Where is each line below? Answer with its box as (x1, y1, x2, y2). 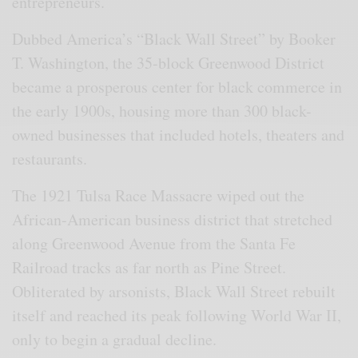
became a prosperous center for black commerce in (12, 75, 343, 97)
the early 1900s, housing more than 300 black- (12, 99, 312, 121)
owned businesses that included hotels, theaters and (12, 123, 345, 145)
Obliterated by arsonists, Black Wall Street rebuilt (12, 280, 336, 302)
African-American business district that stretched (12, 208, 333, 230)
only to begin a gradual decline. (12, 328, 217, 350)
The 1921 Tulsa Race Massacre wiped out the (12, 184, 305, 206)
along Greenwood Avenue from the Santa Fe (12, 232, 296, 254)
